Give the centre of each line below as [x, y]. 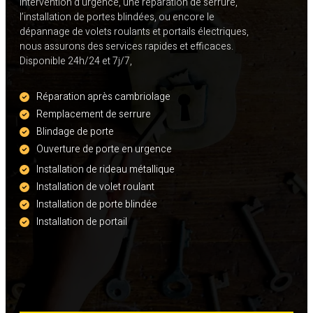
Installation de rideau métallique [105, 170]
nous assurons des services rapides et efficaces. [126, 47]
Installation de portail [82, 222]
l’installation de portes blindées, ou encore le [117, 17]
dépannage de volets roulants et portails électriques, [134, 32]
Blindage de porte [75, 132]
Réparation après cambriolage [103, 97]
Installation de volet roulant [95, 187]
